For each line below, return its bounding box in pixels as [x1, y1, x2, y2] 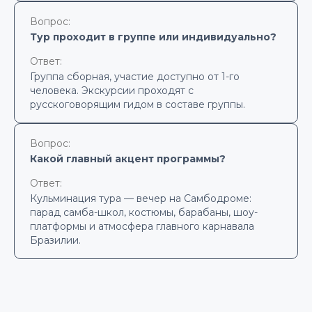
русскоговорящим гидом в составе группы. [30, 98, 245, 111]
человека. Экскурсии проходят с [30, 84, 194, 97]
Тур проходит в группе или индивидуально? [30, 31, 276, 43]
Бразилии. [30, 234, 81, 247]
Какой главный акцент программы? [30, 153, 226, 165]
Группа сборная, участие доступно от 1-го [30, 70, 240, 83]
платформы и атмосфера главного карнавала [30, 220, 254, 233]
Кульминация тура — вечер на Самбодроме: [30, 192, 251, 205]
